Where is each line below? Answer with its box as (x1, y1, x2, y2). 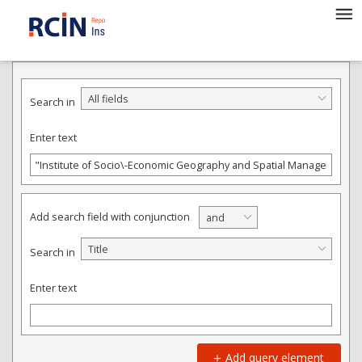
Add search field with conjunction (30, 210, 190, 224)
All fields (88, 92, 128, 106)
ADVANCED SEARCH (12, 34, 113, 48)
